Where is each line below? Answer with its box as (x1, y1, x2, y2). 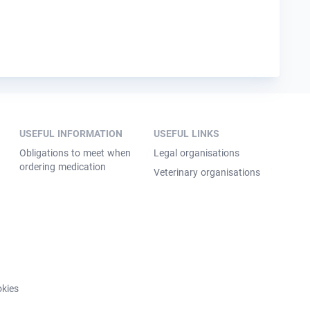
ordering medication (19, 161, 106, 172)
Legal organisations (153, 147, 239, 158)
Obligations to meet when (19, 147, 131, 158)
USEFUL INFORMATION (19, 128, 122, 139)
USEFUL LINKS (153, 128, 219, 139)
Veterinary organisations (153, 167, 260, 178)
